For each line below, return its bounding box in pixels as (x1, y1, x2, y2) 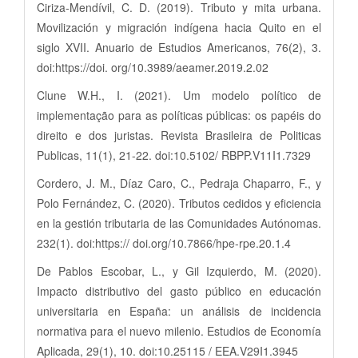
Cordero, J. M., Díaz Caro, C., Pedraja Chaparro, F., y (37, 174, 321, 191)
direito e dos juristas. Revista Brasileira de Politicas (37, 126, 321, 143)
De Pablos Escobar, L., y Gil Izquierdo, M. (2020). (37, 262, 321, 279)
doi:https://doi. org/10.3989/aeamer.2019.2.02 (37, 58, 268, 75)
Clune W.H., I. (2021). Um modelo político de (37, 86, 321, 103)
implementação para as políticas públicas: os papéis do (37, 106, 321, 123)
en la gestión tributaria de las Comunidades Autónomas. (37, 214, 321, 231)
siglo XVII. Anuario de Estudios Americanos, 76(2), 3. (37, 38, 321, 55)
